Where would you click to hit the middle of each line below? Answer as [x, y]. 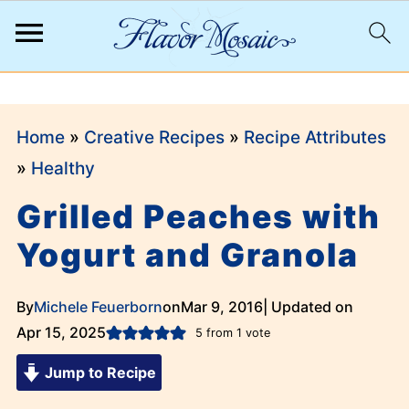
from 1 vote [236, 332]
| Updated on [308, 307]
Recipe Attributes [315, 137]
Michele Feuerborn [98, 307]
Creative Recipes [154, 137]
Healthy [63, 168]
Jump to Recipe [98, 372]
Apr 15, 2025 [61, 332]
